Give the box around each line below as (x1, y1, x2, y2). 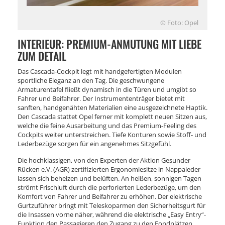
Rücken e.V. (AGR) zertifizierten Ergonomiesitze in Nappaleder (18, 164, 200, 174)
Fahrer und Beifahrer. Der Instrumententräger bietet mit (18, 93, 185, 103)
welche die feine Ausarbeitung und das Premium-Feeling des (18, 121, 196, 130)
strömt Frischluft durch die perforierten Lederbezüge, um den (18, 182, 201, 192)
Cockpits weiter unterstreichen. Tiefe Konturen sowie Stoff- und (18, 130, 206, 139)
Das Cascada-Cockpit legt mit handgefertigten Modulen (18, 66, 182, 76)
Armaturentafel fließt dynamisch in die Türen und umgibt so (18, 84, 196, 94)
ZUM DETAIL (18, 47, 66, 64)
